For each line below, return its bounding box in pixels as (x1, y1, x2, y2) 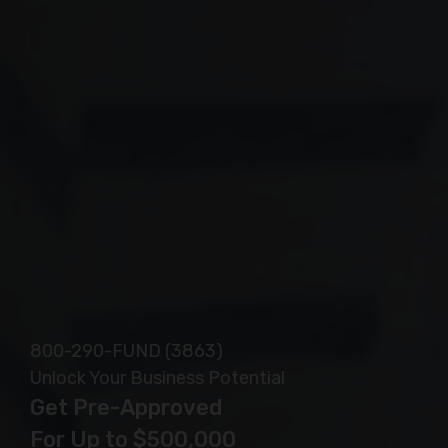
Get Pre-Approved (30, 394, 222, 421)
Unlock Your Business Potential (30, 367, 285, 389)
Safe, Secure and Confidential (77, 25, 304, 45)
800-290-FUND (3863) (30, 340, 223, 362)
